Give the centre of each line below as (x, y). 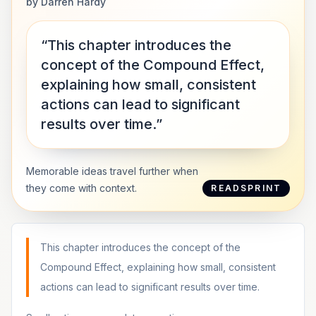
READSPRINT (246, 188)
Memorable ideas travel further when (112, 171)
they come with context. (81, 188)
